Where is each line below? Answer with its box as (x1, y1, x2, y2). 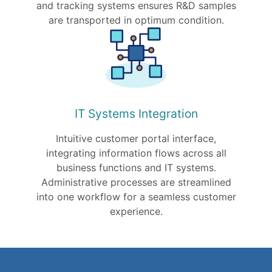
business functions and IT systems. (56, 161, 216, 174)
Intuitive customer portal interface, (56, 132, 216, 144)
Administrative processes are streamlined (41, 176, 231, 188)
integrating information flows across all (46, 147, 226, 159)
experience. (109, 205, 163, 217)
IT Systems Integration (74, 106, 198, 121)
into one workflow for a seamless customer (36, 191, 236, 203)
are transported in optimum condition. (48, 14, 224, 26)
